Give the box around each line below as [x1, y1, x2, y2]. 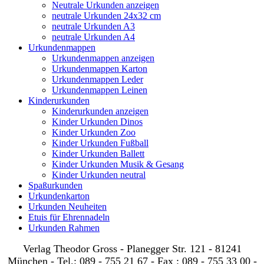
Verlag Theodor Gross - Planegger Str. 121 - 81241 [22, 242, 242, 255]
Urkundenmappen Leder [52, 74, 143, 84]
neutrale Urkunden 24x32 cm [52, 10, 161, 21]
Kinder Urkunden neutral [52, 169, 146, 180]
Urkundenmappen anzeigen [52, 52, 154, 63]
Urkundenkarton [28, 190, 90, 201]
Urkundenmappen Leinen [52, 84, 147, 95]
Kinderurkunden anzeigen [52, 105, 148, 116]
